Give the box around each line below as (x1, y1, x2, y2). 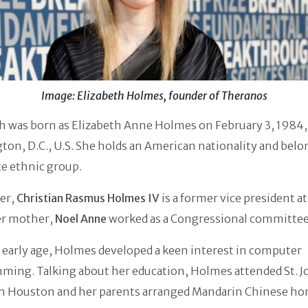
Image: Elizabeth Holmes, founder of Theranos (41, 89, 267, 103)
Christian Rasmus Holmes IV (16, 191, 159, 206)
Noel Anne (55, 212, 107, 226)
